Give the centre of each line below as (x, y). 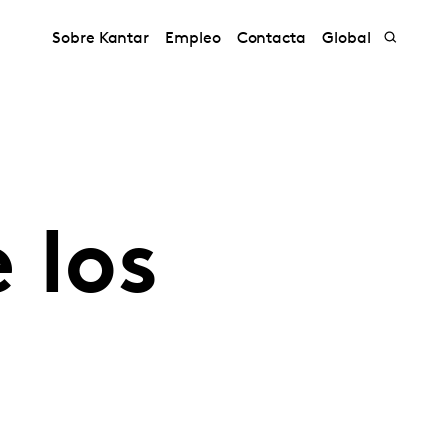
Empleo (193, 39)
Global (346, 39)
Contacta (271, 39)
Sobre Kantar (101, 39)
